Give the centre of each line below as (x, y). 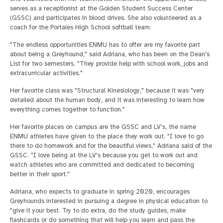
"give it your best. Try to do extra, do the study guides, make (98, 210)
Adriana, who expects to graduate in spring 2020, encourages (100, 191)
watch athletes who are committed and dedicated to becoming (102, 165)
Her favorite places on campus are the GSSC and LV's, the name (103, 127)
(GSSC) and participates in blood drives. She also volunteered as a (106, 18)
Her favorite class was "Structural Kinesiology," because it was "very (107, 90)
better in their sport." (40, 174)
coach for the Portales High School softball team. (81, 27)
